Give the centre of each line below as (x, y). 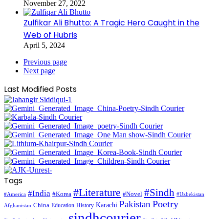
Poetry (165, 204)
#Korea (62, 194)
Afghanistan (18, 205)
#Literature (97, 192)
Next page (39, 70)
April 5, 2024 (44, 45)
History (85, 205)
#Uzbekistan (190, 194)
